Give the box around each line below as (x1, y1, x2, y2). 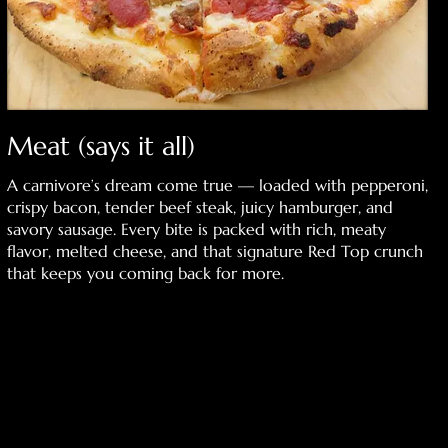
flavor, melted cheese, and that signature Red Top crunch (6, 240, 423, 261)
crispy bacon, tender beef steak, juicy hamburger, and (6, 196, 393, 217)
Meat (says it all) (6, 129, 195, 162)
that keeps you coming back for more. (6, 262, 284, 283)
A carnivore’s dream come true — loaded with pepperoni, (6, 174, 428, 195)
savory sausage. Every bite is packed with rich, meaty (6, 218, 386, 239)
